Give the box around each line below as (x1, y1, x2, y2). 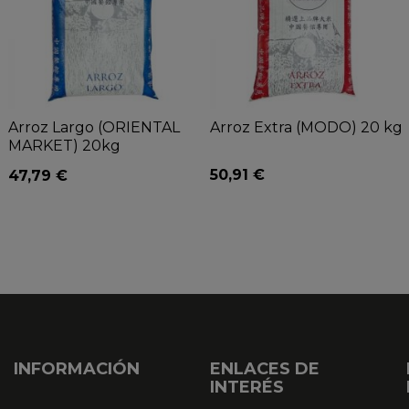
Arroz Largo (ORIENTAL (8, 118, 180, 136)
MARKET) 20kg (8, 136, 121, 154)
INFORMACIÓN (13, 358, 140, 379)
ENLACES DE (210, 358, 320, 379)
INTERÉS (210, 376, 285, 397)
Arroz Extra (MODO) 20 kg (210, 118, 403, 136)
